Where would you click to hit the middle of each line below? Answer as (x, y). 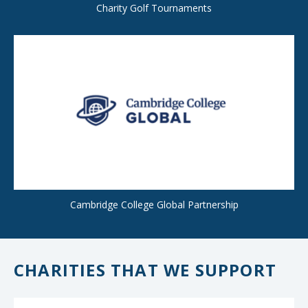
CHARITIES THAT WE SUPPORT (145, 270)
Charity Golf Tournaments (154, 8)
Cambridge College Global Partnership (154, 205)
